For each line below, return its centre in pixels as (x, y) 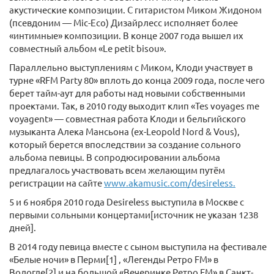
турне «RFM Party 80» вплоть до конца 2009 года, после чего (137, 80)
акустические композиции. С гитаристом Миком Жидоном (135, 9)
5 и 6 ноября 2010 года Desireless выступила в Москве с (127, 201)
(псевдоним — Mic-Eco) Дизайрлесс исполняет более (124, 22)
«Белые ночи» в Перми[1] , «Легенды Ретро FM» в (114, 259)
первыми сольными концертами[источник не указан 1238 (134, 214)
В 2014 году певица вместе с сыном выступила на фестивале (138, 246)
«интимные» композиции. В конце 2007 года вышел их (126, 35)
